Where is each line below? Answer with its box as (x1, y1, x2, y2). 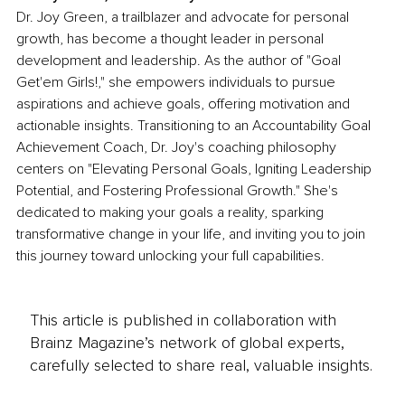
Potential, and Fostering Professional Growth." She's (16, 182, 342, 201)
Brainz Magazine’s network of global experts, (29, 332, 344, 353)
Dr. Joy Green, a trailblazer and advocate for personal (16, 8, 353, 27)
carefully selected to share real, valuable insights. (29, 354, 372, 375)
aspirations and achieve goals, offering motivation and (16, 95, 353, 114)
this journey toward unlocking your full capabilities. (16, 247, 325, 266)
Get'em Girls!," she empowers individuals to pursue (16, 73, 339, 92)
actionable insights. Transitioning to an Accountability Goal (16, 117, 374, 136)
